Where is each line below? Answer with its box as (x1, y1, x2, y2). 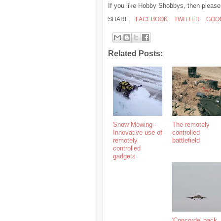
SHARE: (108, 15, 132, 23)
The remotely (172, 121, 210, 129)
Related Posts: (108, 49, 163, 58)
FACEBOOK (134, 15, 168, 23)
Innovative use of (113, 129, 162, 137)
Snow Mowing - (113, 121, 156, 129)
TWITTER (173, 15, 200, 23)
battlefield (172, 137, 200, 145)
